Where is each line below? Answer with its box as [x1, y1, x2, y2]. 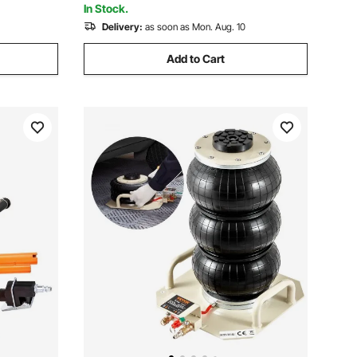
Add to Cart [167, 52, 225, 65]
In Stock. [84, 2, 128, 15]
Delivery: [102, 21, 143, 33]
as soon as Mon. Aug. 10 [145, 21, 245, 33]
